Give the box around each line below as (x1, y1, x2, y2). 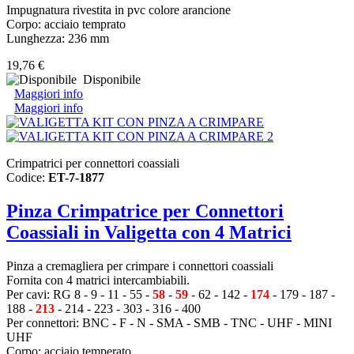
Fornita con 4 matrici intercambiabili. (6, 273, 190, 288)
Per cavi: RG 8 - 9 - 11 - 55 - (6, 288, 153, 302)
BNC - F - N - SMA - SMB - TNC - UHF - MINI (82, 316, 332, 330)
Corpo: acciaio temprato (6, 17, 126, 32)
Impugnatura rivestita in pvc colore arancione (6, 3, 231, 17)
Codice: (6, 171, 48, 185)
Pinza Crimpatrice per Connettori (6, 201, 284, 222)
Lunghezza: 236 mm (6, 32, 109, 46)
